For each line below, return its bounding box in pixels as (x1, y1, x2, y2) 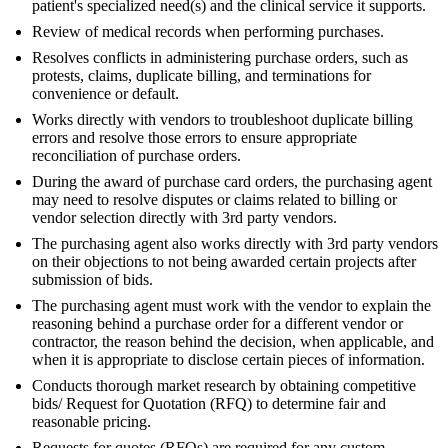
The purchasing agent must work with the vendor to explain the (32, 297, 431, 315)
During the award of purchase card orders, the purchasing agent (32, 173, 432, 191)
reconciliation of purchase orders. (32, 147, 241, 165)
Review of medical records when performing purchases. (32, 23, 384, 41)
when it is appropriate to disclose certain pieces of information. (32, 351, 425, 369)
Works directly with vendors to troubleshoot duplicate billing (32, 111, 413, 129)
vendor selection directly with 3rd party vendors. (32, 209, 337, 227)
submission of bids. (32, 271, 153, 289)
